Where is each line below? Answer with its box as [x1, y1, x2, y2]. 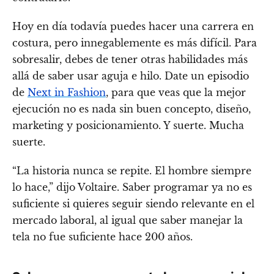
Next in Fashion [28, 86, 106, 99]
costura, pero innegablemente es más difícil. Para [12, 37, 257, 50]
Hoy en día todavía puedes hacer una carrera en [12, 20, 254, 33]
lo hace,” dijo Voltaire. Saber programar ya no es [12, 181, 252, 194]
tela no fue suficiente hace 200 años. [12, 231, 193, 243]
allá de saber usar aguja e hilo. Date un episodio [12, 70, 249, 83]
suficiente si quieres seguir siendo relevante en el [12, 198, 254, 210]
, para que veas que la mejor [106, 86, 246, 99]
